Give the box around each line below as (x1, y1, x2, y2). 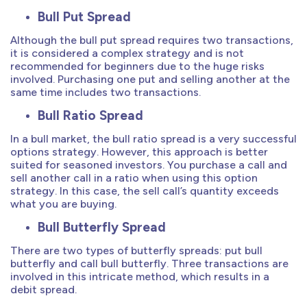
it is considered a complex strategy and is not (10, 46, 244, 60)
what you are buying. (10, 197, 116, 210)
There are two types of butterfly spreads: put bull (10, 243, 262, 257)
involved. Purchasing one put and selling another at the (10, 72, 290, 86)
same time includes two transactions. (10, 85, 201, 99)
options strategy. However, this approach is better (10, 145, 268, 158)
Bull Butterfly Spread (38, 219, 166, 235)
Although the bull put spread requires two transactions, (10, 33, 293, 47)
